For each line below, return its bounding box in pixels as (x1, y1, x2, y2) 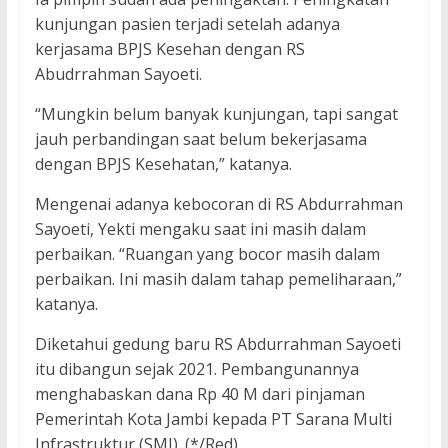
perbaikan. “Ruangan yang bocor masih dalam (34, 243, 380, 266)
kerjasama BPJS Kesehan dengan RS (34, 38, 305, 61)
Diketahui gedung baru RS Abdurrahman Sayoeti (34, 333, 401, 356)
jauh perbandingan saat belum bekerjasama (34, 128, 367, 151)
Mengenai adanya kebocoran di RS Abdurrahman (34, 193, 403, 216)
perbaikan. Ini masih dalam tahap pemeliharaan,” (34, 268, 402, 291)
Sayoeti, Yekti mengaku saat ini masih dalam (34, 218, 366, 241)
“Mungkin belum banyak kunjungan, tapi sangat (34, 103, 398, 126)
